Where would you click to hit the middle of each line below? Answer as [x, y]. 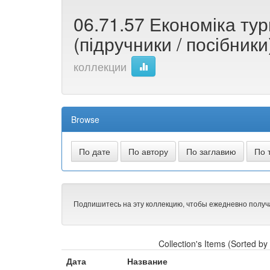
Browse [85, 120]
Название [148, 261]
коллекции [100, 66]
